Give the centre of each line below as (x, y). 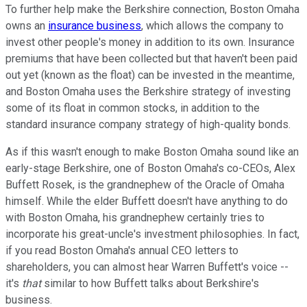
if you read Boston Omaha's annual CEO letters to (122, 251)
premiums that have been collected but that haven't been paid (151, 59)
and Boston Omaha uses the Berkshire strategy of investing (148, 92)
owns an (27, 26)
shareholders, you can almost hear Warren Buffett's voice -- (147, 267)
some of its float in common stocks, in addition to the (133, 108)
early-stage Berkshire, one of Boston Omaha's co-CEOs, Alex (150, 169)
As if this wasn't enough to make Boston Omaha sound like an (152, 152)
